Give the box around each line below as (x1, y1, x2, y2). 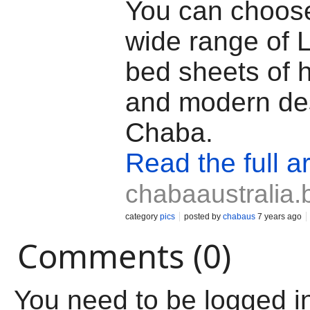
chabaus (223, 212, 255, 221)
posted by (184, 212, 223, 221)
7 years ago (255, 212, 302, 221)
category (125, 212, 160, 221)
